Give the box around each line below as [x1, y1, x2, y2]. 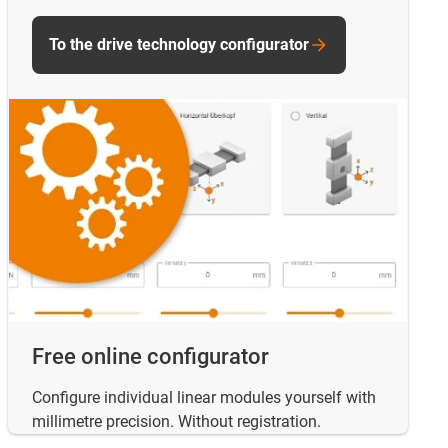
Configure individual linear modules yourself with [32, 388, 376, 408]
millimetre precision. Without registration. [32, 412, 321, 432]
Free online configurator [32, 344, 269, 370]
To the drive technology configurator [49, 34, 309, 54]
